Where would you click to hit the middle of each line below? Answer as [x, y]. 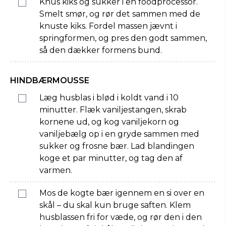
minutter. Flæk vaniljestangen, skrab [113, 110]
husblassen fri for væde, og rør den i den [121, 217]
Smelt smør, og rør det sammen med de [120, 14]
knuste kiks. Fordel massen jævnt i [108, 26]
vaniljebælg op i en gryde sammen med [119, 134]
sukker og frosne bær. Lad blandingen [117, 146]
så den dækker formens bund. [101, 50]
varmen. [56, 170]
